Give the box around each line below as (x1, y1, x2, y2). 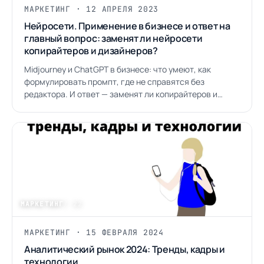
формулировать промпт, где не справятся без (24, 76, 204, 87)
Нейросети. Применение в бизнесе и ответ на (24, 19, 230, 32)
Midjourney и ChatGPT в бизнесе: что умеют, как (24, 64, 211, 75)
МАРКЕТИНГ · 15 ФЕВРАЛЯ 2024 (24, 227, 164, 237)
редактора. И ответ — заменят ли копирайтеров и (24, 88, 217, 100)
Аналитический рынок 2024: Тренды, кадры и (24, 243, 225, 256)
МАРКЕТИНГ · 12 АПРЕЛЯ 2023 (24, 4, 159, 14)
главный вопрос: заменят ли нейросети (24, 32, 203, 45)
